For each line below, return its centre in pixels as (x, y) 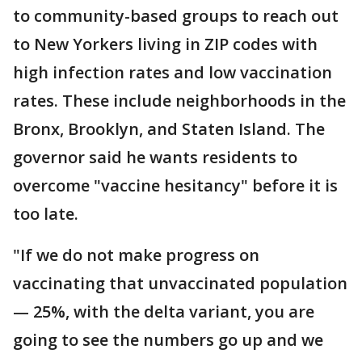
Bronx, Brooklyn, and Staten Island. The (169, 129)
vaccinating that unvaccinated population (180, 283)
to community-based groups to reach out (176, 16)
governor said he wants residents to (155, 157)
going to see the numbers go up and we (168, 340)
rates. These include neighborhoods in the (179, 101)
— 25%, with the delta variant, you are (164, 311)
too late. (46, 214)
